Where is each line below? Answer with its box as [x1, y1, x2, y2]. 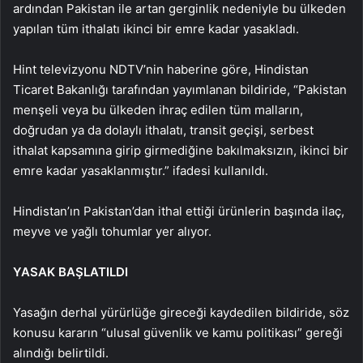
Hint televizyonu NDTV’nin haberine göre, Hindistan [13, 62, 309, 77]
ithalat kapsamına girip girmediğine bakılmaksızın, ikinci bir [13, 143, 348, 158]
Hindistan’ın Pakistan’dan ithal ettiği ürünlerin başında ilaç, [13, 203, 344, 219]
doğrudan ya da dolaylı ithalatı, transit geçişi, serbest [13, 122, 314, 138]
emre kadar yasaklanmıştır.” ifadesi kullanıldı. [13, 163, 268, 178]
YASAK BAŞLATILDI [13, 264, 128, 280]
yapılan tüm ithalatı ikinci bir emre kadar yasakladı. [13, 21, 299, 36]
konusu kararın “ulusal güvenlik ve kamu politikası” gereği [13, 325, 343, 340]
